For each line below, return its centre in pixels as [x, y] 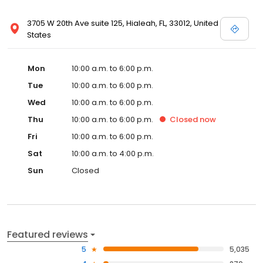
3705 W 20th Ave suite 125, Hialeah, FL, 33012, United [123, 23]
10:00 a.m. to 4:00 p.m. [113, 153]
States [39, 35]
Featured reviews [48, 234]
